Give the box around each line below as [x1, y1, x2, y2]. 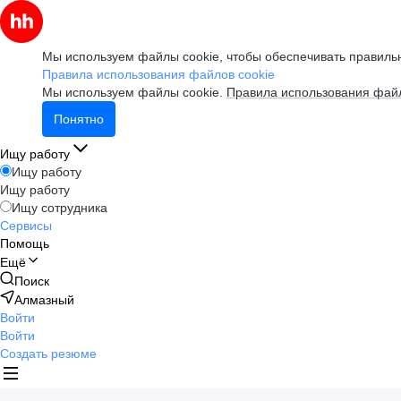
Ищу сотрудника [12, 200, 107, 215]
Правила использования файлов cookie [42, 67, 275, 81]
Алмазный [14, 293, 74, 307]
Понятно [54, 112, 104, 126]
